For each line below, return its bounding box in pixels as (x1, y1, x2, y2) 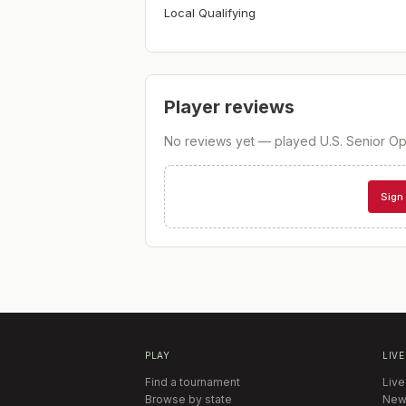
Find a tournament (145, 375, 240, 389)
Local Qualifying (164, 5, 256, 20)
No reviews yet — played (164, 133, 320, 149)
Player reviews (164, 96, 295, 118)
